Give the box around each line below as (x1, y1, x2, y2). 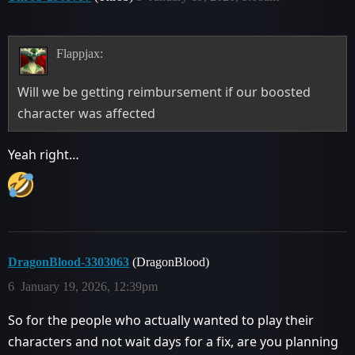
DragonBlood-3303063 (8, 254, 129, 269)
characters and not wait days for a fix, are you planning (8, 332, 338, 350)
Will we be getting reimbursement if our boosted (17, 82, 311, 101)
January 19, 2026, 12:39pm (21, 279, 158, 293)
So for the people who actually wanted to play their (8, 311, 314, 329)
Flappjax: (55, 46, 103, 60)
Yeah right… (8, 145, 79, 163)
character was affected (17, 104, 156, 122)
